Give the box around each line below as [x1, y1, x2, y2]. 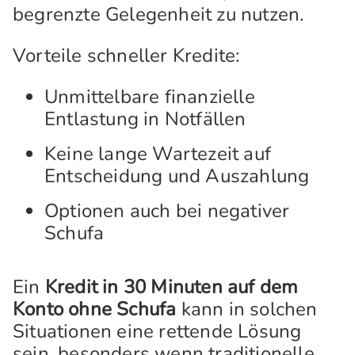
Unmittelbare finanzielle [44, 84, 255, 109]
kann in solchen [176, 296, 318, 322]
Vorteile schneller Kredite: [13, 43, 240, 68]
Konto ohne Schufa [13, 296, 177, 322]
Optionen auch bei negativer [44, 198, 290, 223]
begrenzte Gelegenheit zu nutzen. [13, 2, 304, 27]
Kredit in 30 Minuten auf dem [44, 274, 299, 300]
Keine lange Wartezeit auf [44, 141, 271, 166]
